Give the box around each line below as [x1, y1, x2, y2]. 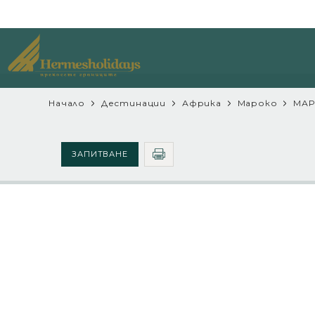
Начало [49, 98, 86, 108]
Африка [181, 98, 221, 108]
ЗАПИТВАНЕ [71, 149, 129, 159]
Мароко [237, 98, 278, 108]
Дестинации [101, 98, 167, 108]
